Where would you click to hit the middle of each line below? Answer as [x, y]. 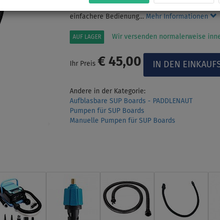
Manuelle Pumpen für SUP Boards [122, 121]
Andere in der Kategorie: [107, 91]
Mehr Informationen [178, 16]
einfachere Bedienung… [108, 16]
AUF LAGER [87, 37]
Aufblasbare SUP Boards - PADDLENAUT [131, 101]
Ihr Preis [83, 64]
